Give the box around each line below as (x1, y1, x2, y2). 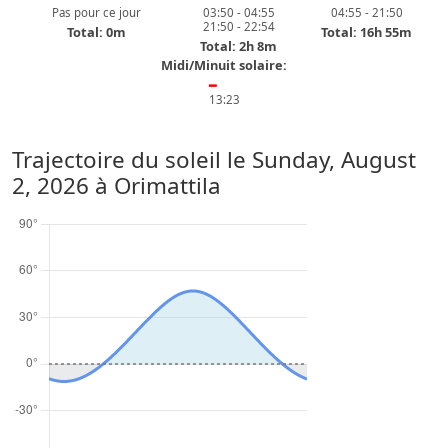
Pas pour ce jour (51, 5, 141, 20)
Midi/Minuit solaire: (161, 56, 287, 74)
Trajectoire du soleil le (12, 144, 252, 175)
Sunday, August (252, 144, 416, 175)
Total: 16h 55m (321, 23, 413, 41)
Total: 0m (66, 23, 126, 41)
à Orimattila (89, 170, 221, 201)
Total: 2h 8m (200, 37, 278, 55)
